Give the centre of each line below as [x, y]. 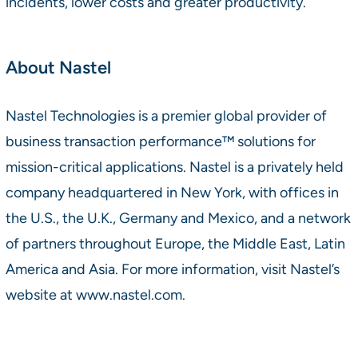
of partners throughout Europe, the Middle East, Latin [175, 243]
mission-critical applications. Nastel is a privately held [174, 166]
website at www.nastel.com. [95, 294]
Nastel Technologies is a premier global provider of [166, 115]
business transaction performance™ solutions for [160, 141]
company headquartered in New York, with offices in [172, 192]
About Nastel [58, 67]
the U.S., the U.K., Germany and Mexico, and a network [178, 217]
